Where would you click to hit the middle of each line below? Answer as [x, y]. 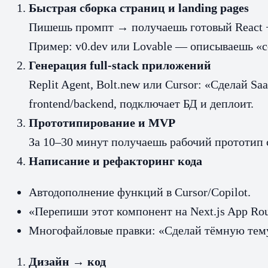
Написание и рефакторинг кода [115, 161]
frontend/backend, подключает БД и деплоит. [141, 103]
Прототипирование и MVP [102, 122]
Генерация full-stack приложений [120, 65]
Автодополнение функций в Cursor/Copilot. [140, 192]
